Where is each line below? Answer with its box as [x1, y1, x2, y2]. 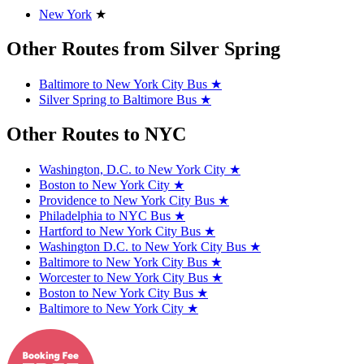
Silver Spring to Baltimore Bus [39, 93, 200, 107]
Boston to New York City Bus [39, 286, 197, 301]
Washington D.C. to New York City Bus [39, 240, 249, 254]
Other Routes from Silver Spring [6, 38, 280, 60]
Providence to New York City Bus [39, 193, 218, 208]
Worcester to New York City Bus [39, 271, 211, 285]
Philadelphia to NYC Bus [39, 209, 174, 223]
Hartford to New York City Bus [39, 224, 204, 239]
